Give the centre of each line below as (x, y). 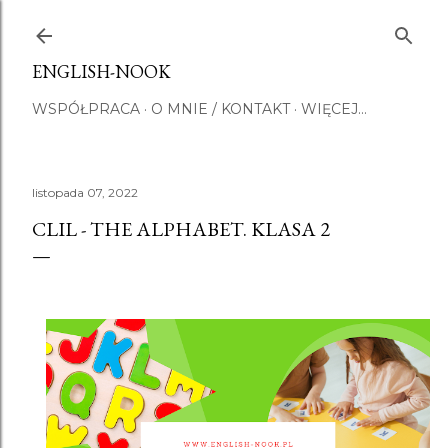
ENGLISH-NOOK (101, 71)
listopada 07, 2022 (85, 192)
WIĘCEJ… (334, 109)
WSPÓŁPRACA (86, 109)
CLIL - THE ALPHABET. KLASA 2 (181, 229)
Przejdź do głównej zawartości (224, 25)
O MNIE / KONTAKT (220, 109)
